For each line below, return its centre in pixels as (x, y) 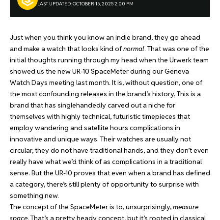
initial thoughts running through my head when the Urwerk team (109, 60)
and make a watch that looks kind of (67, 49)
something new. (35, 195)
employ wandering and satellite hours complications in (95, 128)
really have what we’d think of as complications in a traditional (106, 162)
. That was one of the (177, 49)
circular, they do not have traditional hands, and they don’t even (109, 150)
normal (134, 49)
